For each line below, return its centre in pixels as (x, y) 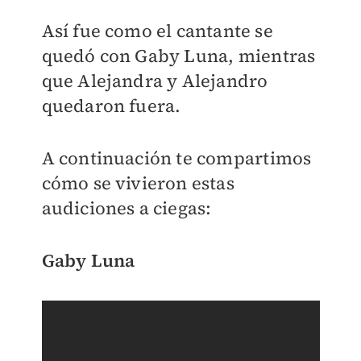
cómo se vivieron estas (138, 183)
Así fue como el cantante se (157, 31)
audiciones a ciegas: (129, 208)
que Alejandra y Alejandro (155, 81)
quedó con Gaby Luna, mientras (178, 56)
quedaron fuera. (113, 106)
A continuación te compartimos (176, 158)
